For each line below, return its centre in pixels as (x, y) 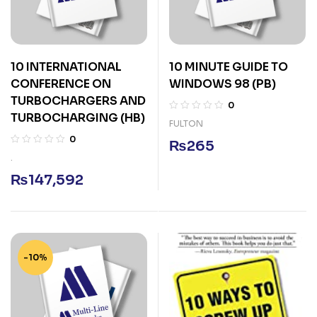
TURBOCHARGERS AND (78, 101)
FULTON (186, 123)
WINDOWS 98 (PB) (224, 84)
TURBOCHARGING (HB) (79, 118)
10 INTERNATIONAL (66, 67)
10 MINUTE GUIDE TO (229, 67)
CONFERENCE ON (61, 84)
